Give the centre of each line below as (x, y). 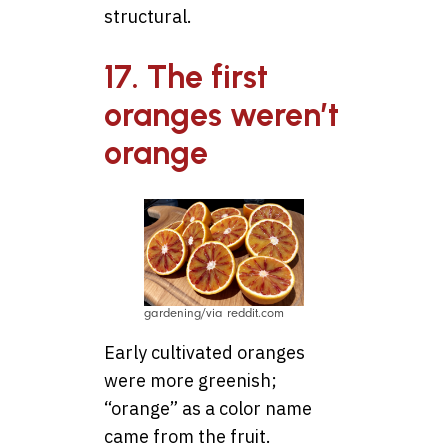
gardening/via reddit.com (214, 312)
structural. (148, 17)
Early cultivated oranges (204, 352)
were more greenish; (190, 380)
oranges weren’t (221, 115)
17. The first (186, 77)
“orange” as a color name (208, 408)
